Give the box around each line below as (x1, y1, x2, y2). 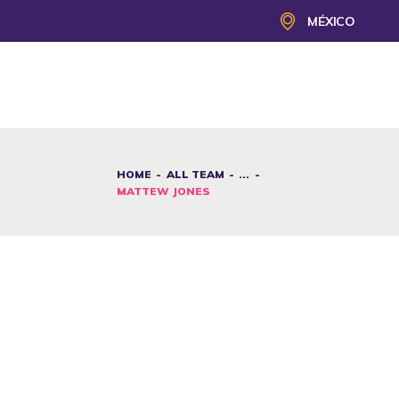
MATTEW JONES (116, 184, 210, 198)
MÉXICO (307, 12, 355, 29)
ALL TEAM (166, 167, 224, 181)
